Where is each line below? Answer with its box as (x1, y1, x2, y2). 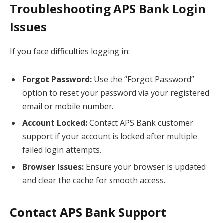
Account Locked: (22, 117, 87, 128)
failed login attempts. (22, 144, 101, 155)
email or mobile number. (22, 100, 113, 111)
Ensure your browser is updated (84, 161, 206, 172)
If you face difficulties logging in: (10, 46, 130, 57)
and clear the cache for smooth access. (22, 174, 165, 186)
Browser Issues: (22, 161, 84, 172)
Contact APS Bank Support (10, 204, 166, 221)
